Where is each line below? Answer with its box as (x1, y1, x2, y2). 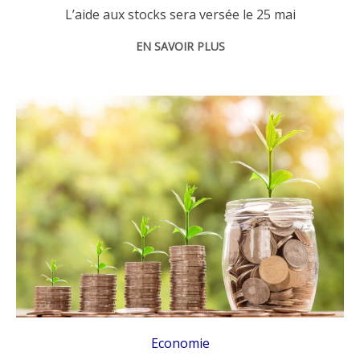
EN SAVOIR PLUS (135, 39, 225, 55)
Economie (150, 333, 210, 352)
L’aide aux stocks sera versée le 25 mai (64, 6, 296, 24)
